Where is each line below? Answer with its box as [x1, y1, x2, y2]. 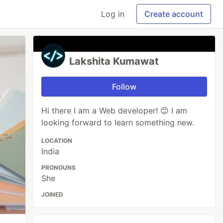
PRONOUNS [41, 164, 76, 171]
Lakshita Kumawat [69, 55, 159, 67]
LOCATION [41, 137, 73, 144]
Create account [144, 9, 203, 19]
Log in [101, 9, 124, 19]
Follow [112, 82, 137, 92]
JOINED [41, 191, 64, 198]
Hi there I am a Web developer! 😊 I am [41, 106, 188, 115]
